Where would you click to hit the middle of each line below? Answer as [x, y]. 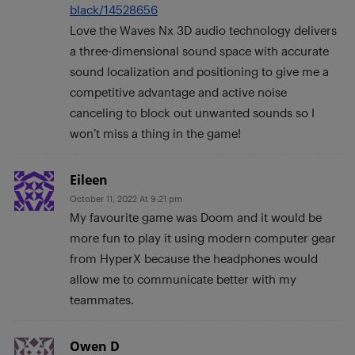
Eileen [89, 180]
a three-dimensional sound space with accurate [199, 51]
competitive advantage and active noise [178, 92]
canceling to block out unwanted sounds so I [192, 113]
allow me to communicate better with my [183, 279]
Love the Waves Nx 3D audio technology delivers [203, 31]
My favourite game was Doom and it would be [196, 218]
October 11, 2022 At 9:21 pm [126, 199]
